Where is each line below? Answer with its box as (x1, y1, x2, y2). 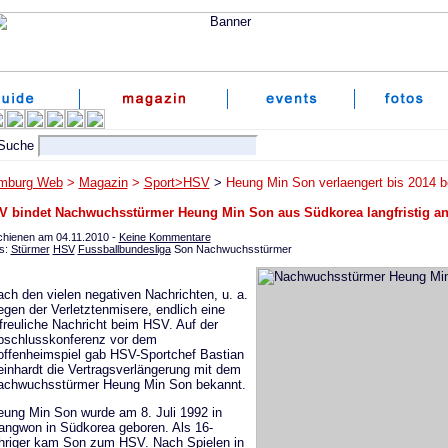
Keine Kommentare (118, 230, 211, 243)
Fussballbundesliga (77, 242, 171, 255)
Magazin (78, 175, 128, 190)
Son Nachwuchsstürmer (170, 242, 292, 255)
